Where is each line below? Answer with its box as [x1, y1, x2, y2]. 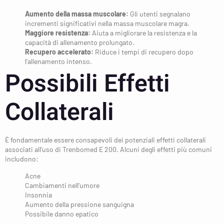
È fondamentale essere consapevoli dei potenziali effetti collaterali [5, 135, 206, 144]
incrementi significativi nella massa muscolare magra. [25, 19, 189, 28]
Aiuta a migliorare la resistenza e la [90, 28, 197, 37]
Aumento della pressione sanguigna [25, 199, 134, 208]
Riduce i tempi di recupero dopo [93, 47, 193, 56]
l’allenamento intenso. [25, 57, 92, 66]
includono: [5, 154, 38, 163]
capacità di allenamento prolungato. [25, 38, 134, 47]
